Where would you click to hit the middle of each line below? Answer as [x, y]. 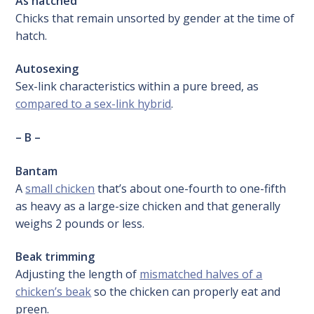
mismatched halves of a [201, 274]
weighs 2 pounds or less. [80, 223]
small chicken [60, 188]
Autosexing [47, 69]
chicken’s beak [54, 292]
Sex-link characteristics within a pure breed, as [137, 87]
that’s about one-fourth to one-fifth [191, 188]
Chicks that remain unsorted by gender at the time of [155, 18]
